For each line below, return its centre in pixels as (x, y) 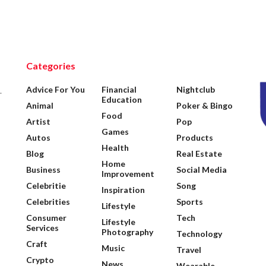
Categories (51, 66)
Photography (127, 232)
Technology (199, 234)
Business (43, 170)
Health (115, 148)
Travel (189, 250)
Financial (119, 90)
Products (195, 138)
